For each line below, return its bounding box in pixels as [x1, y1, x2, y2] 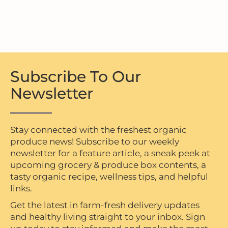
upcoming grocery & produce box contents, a [10, 160, 206, 170]
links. [10, 183, 32, 194]
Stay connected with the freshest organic [10, 125, 187, 135]
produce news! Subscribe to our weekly [10, 136, 179, 147]
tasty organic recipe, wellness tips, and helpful [10, 172, 208, 182]
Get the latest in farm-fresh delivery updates [10, 200, 199, 211]
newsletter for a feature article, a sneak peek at [10, 148, 210, 159]
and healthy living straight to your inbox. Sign [10, 212, 205, 222]
